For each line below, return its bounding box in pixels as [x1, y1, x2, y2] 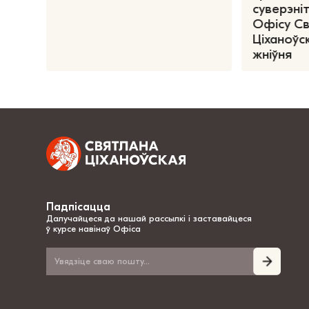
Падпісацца [46, 200, 111, 213]
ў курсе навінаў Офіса [46, 223, 141, 234]
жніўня [252, 47, 296, 63]
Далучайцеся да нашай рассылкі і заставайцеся [46, 212, 252, 223]
